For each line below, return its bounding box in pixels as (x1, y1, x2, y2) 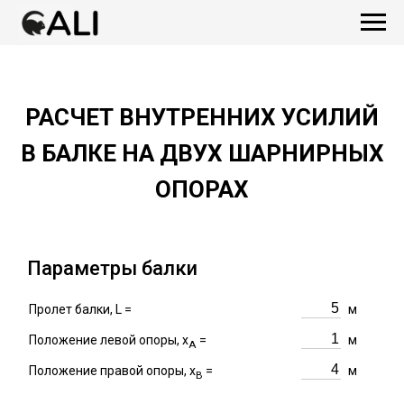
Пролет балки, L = (29, 302, 132, 317)
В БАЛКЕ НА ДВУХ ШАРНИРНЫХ (20, 140, 384, 167)
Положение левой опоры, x (29, 333, 188, 347)
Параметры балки (27, 257, 197, 280)
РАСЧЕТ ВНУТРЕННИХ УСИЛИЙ (25, 104, 379, 131)
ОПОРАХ (155, 176, 249, 203)
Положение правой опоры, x (29, 363, 196, 378)
